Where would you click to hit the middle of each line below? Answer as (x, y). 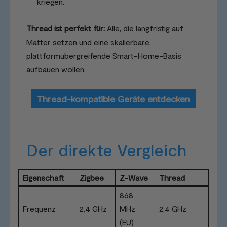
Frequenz (39, 208)
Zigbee (92, 177)
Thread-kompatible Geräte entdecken (113, 99)
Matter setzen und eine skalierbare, (89, 42)
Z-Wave (134, 177)
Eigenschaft (44, 177)
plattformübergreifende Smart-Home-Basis (104, 55)
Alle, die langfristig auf (144, 28)
